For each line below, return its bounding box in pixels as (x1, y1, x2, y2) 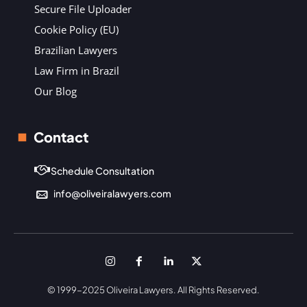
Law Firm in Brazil (34, 64, 119, 77)
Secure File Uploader (34, 2, 132, 16)
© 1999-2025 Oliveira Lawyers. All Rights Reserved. (47, 284, 260, 295)
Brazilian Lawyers (34, 43, 117, 57)
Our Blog (34, 84, 77, 98)
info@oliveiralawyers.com (53, 187, 171, 199)
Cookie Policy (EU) (34, 23, 119, 36)
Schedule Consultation (51, 164, 154, 177)
